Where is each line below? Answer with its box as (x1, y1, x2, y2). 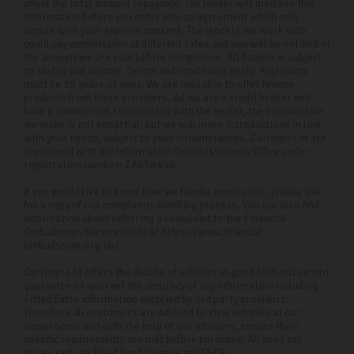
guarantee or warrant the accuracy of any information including (24, 278, 318, 292)
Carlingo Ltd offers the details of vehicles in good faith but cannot (24, 265, 330, 279)
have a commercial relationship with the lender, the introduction (24, 104, 324, 118)
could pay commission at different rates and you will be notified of (24, 36, 330, 51)
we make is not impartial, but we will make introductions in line (24, 117, 321, 131)
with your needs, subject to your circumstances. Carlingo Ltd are (24, 130, 326, 145)
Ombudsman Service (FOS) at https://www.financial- (24, 224, 267, 239)
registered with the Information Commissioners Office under (24, 144, 309, 158)
